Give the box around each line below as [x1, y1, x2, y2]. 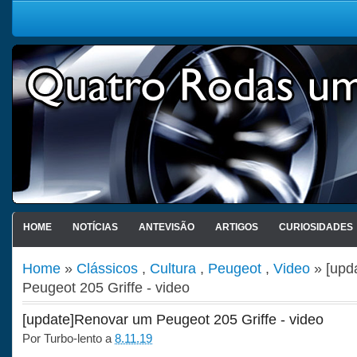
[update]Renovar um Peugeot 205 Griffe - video [22, 312, 324, 328]
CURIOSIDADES [278, 222, 353, 233]
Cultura [150, 260, 196, 277]
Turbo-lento [44, 331, 102, 345]
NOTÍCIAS [72, 222, 118, 233]
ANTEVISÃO [138, 222, 194, 233]
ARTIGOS [214, 222, 258, 233]
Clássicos [76, 260, 138, 277]
